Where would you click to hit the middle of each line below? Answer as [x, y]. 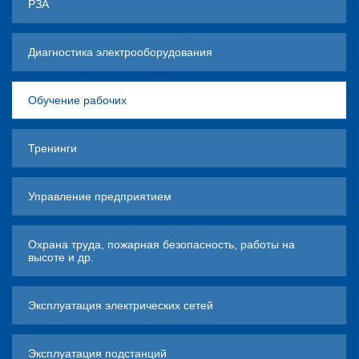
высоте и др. [61, 257]
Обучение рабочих [77, 100]
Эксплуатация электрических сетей [121, 305]
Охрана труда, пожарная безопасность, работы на [161, 244]
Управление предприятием [100, 196]
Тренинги [52, 148]
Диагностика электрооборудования [120, 52]
